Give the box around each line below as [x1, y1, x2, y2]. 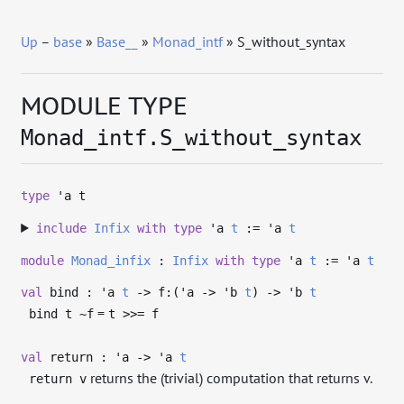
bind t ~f [29, 307, 95, 322]
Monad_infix [71, 252, 151, 268]
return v [29, 371, 87, 386]
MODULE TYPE [21, 88, 188, 121]
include [35, 221, 87, 236]
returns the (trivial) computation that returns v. [87, 368, 373, 387]
